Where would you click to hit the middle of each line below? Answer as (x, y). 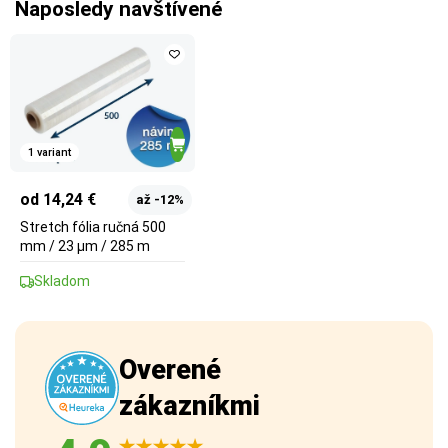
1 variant (49, 152)
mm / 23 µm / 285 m (85, 246)
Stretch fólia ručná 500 (93, 227)
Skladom (62, 281)
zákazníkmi (189, 406)
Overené (170, 370)
